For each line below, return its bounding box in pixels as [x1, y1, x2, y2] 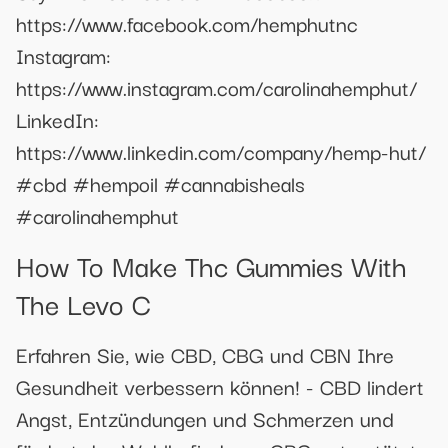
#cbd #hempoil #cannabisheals [16, 167, 305, 200]
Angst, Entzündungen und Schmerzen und [16, 401, 394, 434]
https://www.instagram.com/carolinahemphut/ [16, 71, 417, 104]
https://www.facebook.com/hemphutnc [16, 7, 358, 40]
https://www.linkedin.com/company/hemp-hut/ [16, 135, 426, 168]
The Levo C [16, 280, 151, 324]
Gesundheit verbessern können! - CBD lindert [16, 369, 424, 402]
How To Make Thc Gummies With [16, 242, 407, 286]
